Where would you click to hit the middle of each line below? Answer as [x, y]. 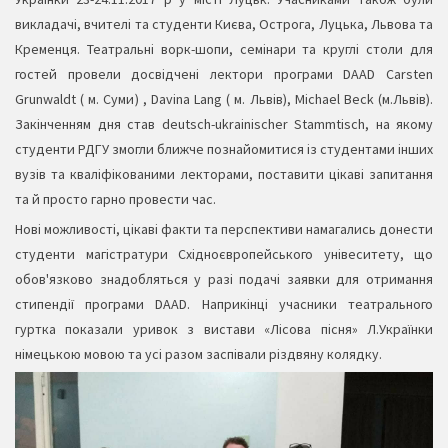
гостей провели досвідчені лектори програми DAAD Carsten [224, 74]
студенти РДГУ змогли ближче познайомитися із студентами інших [224, 149]
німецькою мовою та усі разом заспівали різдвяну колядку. [198, 354]
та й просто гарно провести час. [115, 199]
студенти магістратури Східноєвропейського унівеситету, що [224, 254]
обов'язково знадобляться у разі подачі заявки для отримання [224, 279]
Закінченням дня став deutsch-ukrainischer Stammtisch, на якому [224, 124]
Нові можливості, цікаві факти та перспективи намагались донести [224, 229]
